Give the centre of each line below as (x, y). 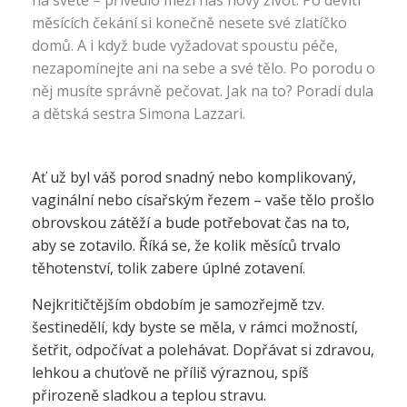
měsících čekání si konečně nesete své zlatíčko (189, 23)
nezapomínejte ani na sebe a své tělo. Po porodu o (203, 68)
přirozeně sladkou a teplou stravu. (149, 395)
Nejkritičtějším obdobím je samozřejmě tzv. (178, 304)
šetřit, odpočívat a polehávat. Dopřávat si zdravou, (203, 350)
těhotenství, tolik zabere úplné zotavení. (169, 268)
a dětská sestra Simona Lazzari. (139, 114)
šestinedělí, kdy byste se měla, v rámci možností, (195, 327)
